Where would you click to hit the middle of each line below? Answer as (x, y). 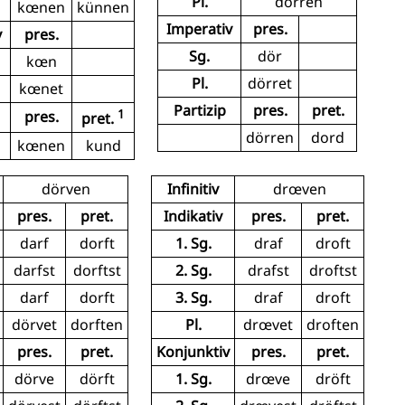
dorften (97, 324)
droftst (333, 270)
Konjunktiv (193, 351)
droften (333, 324)
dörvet (34, 324)
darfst (34, 270)
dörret (270, 83)
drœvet (268, 324)
